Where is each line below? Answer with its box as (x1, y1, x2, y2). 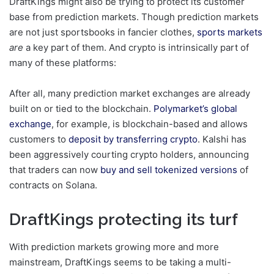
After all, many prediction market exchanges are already (9, 87, 250, 100)
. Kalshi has (198, 133, 246, 146)
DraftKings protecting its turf (9, 210, 238, 229)
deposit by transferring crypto (68, 133, 198, 146)
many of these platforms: (9, 57, 119, 69)
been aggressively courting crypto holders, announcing (9, 149, 249, 161)
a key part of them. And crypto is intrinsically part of (26, 42, 249, 54)
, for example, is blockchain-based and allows (51, 118, 248, 130)
